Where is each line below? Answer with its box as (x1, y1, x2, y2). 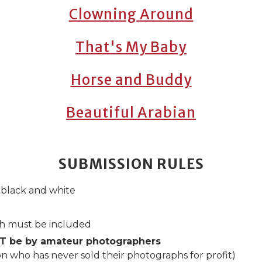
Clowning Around (68, 5, 194, 24)
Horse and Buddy (70, 71, 192, 89)
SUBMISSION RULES (58, 155, 204, 174)
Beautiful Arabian (66, 104, 196, 122)
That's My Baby (75, 38, 187, 57)
